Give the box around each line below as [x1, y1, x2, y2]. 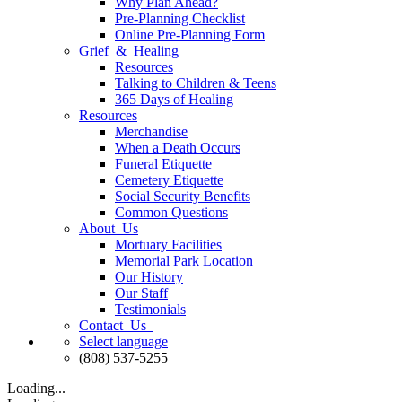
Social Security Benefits [115, 188, 250, 204]
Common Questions [115, 205, 228, 220]
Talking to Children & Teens [115, 75, 276, 91]
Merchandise [115, 124, 188, 139]
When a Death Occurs [115, 140, 240, 155]
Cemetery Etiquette [115, 172, 223, 188]
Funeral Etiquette [115, 156, 212, 171]
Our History [115, 269, 183, 284]
